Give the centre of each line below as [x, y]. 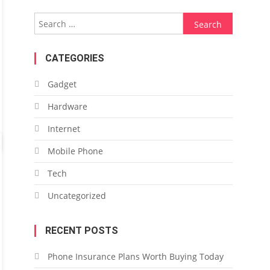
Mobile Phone [75, 151]
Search [196, 20]
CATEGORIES [74, 58]
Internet [64, 129]
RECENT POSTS [81, 231]
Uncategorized [77, 196]
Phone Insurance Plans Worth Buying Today [135, 256]
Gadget [62, 84]
